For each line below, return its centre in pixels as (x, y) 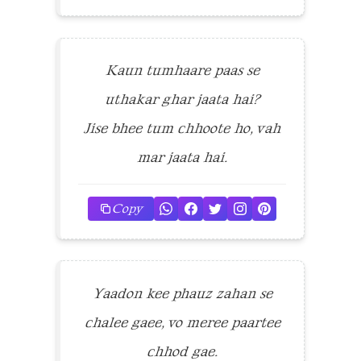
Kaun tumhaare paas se (182, 71)
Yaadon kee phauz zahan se (182, 294)
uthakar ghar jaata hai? (182, 100)
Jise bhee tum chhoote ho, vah (182, 129)
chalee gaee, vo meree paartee (182, 323)
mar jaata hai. (182, 158)
